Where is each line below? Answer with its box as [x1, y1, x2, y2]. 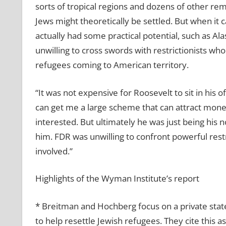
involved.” [35, 145, 73, 157]
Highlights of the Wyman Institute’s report [35, 173, 199, 185]
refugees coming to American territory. [35, 59, 189, 71]
